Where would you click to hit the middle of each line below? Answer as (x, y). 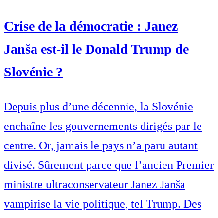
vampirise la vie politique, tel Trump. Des (103, 204)
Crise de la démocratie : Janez (91, 26)
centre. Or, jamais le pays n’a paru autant (101, 146)
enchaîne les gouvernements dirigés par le (103, 126)
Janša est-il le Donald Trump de (96, 49)
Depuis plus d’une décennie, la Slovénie (99, 107)
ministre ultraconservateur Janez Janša (95, 185)
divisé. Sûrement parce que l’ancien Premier (109, 165)
